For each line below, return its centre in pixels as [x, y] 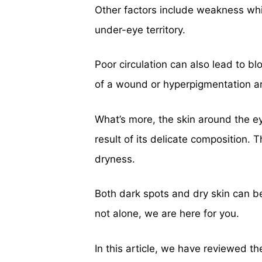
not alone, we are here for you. [167, 213]
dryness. [115, 159]
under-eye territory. [140, 30]
